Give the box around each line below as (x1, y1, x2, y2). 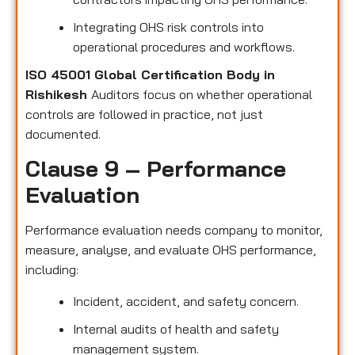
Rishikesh (25, 86, 91, 103)
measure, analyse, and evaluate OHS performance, (25, 242, 316, 258)
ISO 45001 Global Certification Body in (25, 67, 275, 83)
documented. (25, 126, 101, 143)
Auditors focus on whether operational (91, 86, 312, 103)
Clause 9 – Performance (25, 155, 286, 183)
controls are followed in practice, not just (25, 106, 263, 123)
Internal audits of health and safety (73, 320, 279, 337)
